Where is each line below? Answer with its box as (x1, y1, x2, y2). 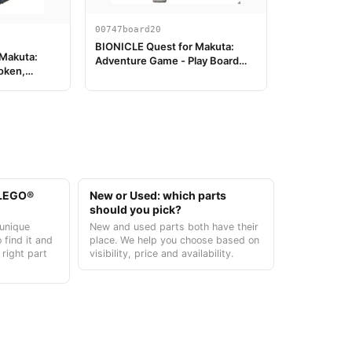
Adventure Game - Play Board (95, 53, 239, 67)
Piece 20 (95, 68, 138, 81)
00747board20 (95, 24, 161, 35)
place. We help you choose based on (89, 233, 259, 246)
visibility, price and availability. (89, 247, 233, 259)
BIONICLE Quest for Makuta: (95, 39, 234, 53)
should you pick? (89, 202, 181, 216)
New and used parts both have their (89, 220, 258, 233)
